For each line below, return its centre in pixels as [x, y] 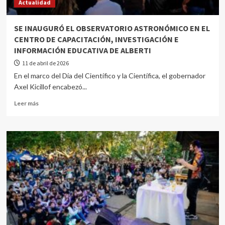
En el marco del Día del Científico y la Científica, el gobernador [109, 76]
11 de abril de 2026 [45, 63]
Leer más [26, 103]
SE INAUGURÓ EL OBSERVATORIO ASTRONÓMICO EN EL [112, 28]
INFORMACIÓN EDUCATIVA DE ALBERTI [82, 50]
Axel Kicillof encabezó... [50, 87]
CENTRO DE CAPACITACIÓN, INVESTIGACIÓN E [96, 39]
